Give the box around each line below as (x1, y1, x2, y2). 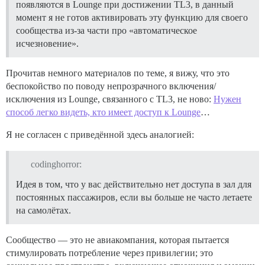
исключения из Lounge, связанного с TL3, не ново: (6, 93, 214, 104)
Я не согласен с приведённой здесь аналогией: (6, 129, 194, 140)
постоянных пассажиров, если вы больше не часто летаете (16, 192, 252, 203)
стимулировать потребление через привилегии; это (6, 248, 213, 258)
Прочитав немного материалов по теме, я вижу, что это (6, 67, 230, 78)
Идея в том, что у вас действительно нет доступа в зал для (16, 179, 251, 190)
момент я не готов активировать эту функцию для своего (16, 12, 248, 22)
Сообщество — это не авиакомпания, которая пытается (6, 235, 229, 245)
